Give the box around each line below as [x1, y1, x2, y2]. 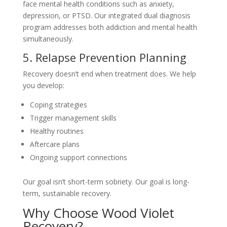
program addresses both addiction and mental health [22, 22, 197, 32]
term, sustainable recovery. [22, 188, 111, 198]
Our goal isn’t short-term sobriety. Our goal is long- [22, 177, 190, 186]
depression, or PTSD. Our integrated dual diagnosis [22, 11, 191, 20]
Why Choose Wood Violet [22, 204, 174, 222]
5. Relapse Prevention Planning [22, 50, 186, 65]
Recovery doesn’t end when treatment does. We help [22, 69, 196, 79]
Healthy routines [29, 126, 84, 136]
